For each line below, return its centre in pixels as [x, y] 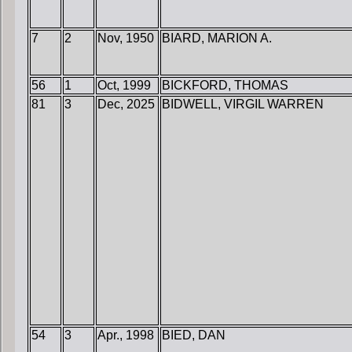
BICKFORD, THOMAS [225, 86]
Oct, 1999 [124, 86]
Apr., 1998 [126, 335]
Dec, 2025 [126, 104]
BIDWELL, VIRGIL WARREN [243, 104]
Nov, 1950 [126, 38]
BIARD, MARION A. [217, 38]
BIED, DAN [194, 335]
